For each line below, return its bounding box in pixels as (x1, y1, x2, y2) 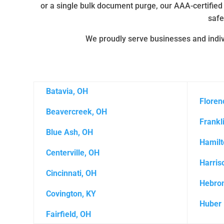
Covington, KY (46, 188, 96, 198)
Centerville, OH (46, 147, 102, 157)
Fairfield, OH (46, 209, 91, 219)
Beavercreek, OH (46, 106, 107, 116)
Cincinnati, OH (46, 168, 97, 178)
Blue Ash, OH (46, 127, 93, 137)
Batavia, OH (46, 86, 88, 96)
